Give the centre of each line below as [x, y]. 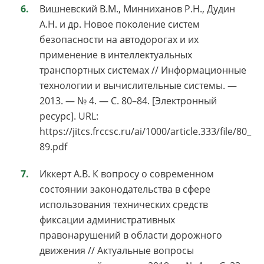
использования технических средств [124, 204]
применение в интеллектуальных [116, 55]
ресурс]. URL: [69, 116]
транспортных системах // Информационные [143, 70]
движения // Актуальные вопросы [117, 250]
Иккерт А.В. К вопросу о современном [127, 174]
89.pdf [53, 146]
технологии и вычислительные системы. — [138, 85]
